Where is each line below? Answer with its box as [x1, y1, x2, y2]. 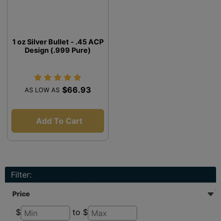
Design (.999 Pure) [25, 45, 91, 54]
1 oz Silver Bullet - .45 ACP [12, 37, 104, 46]
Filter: [11, 169, 32, 180]
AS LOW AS [24, 86, 60, 94]
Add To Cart [36, 115, 82, 126]
